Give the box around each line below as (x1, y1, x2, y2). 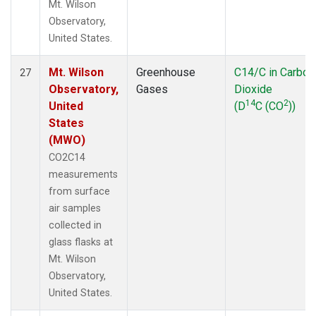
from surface (49, 185, 110, 197)
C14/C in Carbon (234, 65, 315, 79)
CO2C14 (49, 151, 85, 164)
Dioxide (234, 82, 272, 96)
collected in (49, 219, 102, 231)
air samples (49, 202, 101, 214)
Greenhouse (136, 65, 195, 79)
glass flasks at (49, 236, 113, 248)
